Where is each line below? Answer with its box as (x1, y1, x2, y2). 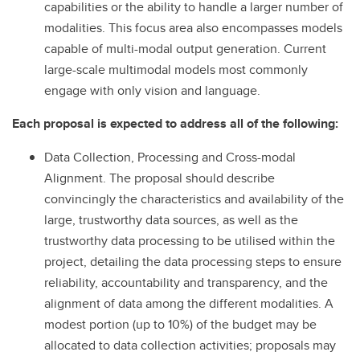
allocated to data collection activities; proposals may (44, 335, 336, 354)
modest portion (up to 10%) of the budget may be (44, 314, 317, 333)
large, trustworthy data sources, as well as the (44, 210, 298, 229)
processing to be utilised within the (138, 231, 335, 250)
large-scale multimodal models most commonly (44, 59, 308, 79)
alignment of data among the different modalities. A (44, 293, 333, 313)
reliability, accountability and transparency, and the (44, 272, 328, 292)
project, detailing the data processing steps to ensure (44, 252, 342, 271)
